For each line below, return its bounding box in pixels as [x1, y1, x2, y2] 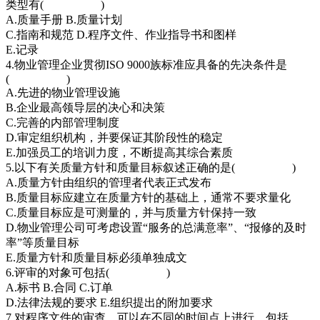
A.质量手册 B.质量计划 [6, 13, 125, 26]
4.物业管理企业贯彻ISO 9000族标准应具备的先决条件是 [6, 58, 287, 71]
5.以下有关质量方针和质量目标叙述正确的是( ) [6, 161, 296, 174]
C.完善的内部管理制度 [6, 116, 119, 129]
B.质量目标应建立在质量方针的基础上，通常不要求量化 [6, 191, 291, 204]
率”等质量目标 [6, 236, 79, 249]
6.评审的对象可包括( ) [6, 266, 170, 279]
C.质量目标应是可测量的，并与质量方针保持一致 [6, 206, 256, 219]
